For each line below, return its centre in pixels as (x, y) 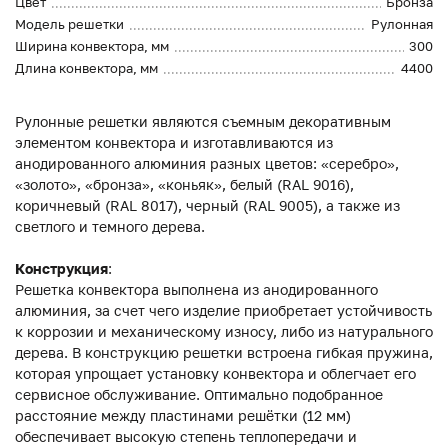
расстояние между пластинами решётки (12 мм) (183, 416)
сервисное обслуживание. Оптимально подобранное (199, 395)
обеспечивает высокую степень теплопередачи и (186, 437)
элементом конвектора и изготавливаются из (174, 143)
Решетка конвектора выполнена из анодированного (196, 290)
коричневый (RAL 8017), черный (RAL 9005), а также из (207, 206)
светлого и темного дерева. (112, 227)
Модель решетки (69, 24)
